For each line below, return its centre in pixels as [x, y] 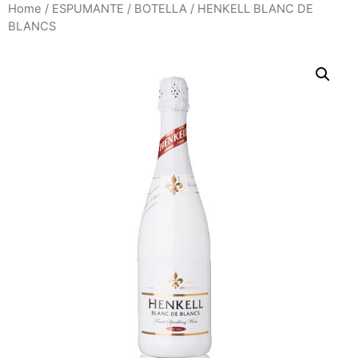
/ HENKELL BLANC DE [250, 9]
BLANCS [32, 26]
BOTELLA [161, 9]
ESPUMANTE [88, 9]
